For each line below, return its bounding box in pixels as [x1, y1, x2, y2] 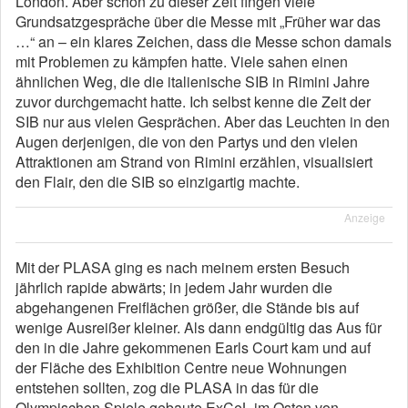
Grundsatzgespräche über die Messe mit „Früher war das [15, 11, 381, 32]
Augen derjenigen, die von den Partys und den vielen [15, 131, 358, 152]
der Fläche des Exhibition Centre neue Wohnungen [15, 357, 347, 378]
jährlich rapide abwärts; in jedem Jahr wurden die [15, 277, 332, 298]
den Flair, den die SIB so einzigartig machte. [15, 171, 300, 192]
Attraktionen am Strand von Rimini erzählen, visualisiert [15, 151, 372, 172]
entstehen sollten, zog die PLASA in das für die [15, 377, 319, 398]
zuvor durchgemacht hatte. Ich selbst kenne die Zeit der [15, 91, 371, 112]
